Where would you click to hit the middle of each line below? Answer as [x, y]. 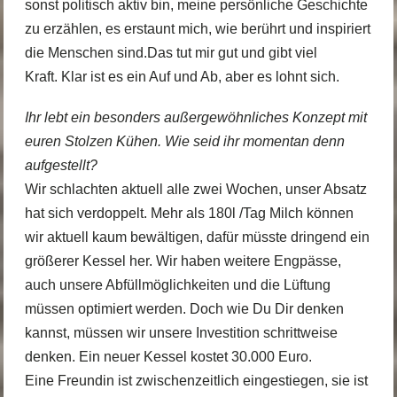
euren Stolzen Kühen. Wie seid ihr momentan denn [184, 142]
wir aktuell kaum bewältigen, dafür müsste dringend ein [197, 237]
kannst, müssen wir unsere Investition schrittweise [181, 333]
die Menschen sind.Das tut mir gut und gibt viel [171, 53]
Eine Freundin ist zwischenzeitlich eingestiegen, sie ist [196, 381]
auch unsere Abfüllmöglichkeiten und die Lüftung [177, 285]
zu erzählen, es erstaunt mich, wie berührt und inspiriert [197, 29]
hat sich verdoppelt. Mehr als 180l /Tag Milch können [189, 214]
